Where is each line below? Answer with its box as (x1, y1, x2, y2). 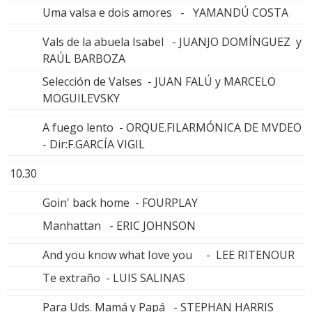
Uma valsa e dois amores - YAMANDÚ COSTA (42, 4, 288, 20)
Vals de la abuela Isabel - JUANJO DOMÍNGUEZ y (42, 33, 302, 49)
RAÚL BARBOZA (42, 50, 125, 66)
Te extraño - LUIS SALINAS (42, 270, 185, 286)
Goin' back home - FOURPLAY (42, 194, 198, 210)
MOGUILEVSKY (42, 90, 120, 106)
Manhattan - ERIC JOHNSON (42, 217, 196, 233)
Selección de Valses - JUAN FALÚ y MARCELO (42, 73, 276, 89)
